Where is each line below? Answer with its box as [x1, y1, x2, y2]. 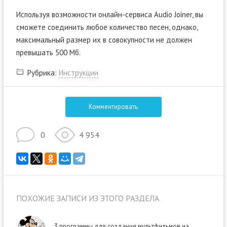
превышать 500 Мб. [16, 47, 81, 57]
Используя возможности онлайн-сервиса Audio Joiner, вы [16, 9, 203, 19]
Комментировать [89, 102, 138, 111]
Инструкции [58, 67, 98, 78]
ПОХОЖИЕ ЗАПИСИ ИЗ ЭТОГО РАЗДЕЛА [16, 193, 159, 203]
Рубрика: [27, 67, 59, 78]
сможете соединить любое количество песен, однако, [16, 22, 198, 32]
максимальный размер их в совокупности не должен [16, 34, 192, 45]
